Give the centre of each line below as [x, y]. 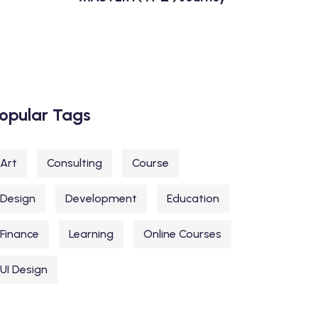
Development [101, 198]
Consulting [75, 163]
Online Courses [182, 234]
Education [193, 198]
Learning [91, 234]
